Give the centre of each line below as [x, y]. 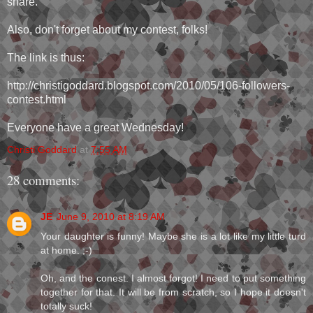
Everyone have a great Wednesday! [95, 128]
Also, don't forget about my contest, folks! [107, 30]
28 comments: [43, 180]
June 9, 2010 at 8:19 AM [111, 217]
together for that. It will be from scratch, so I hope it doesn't [173, 292]
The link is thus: [46, 58]
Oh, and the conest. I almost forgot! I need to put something [173, 278]
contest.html [37, 100]
